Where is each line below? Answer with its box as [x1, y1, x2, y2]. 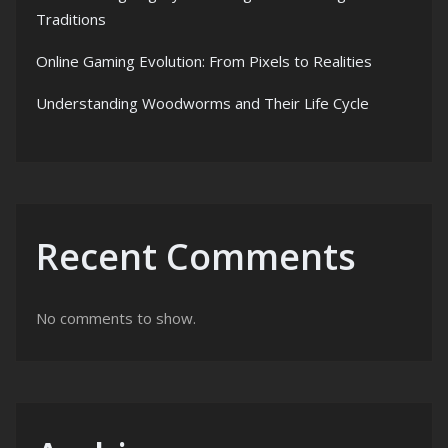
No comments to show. [36, 308, 196, 329]
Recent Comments [36, 232, 356, 282]
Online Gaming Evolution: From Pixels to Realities [36, 51, 372, 72]
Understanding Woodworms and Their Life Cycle [36, 93, 369, 114]
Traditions [36, 9, 106, 30]
